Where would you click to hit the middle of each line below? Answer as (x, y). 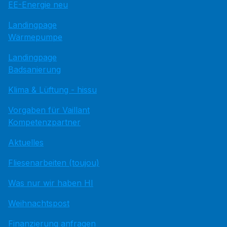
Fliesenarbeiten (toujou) (54, 163)
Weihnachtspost (39, 203)
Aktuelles (26, 142)
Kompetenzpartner (44, 122)
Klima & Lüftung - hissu (52, 90)
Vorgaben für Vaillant (49, 110)
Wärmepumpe (35, 37)
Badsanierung (34, 69)
